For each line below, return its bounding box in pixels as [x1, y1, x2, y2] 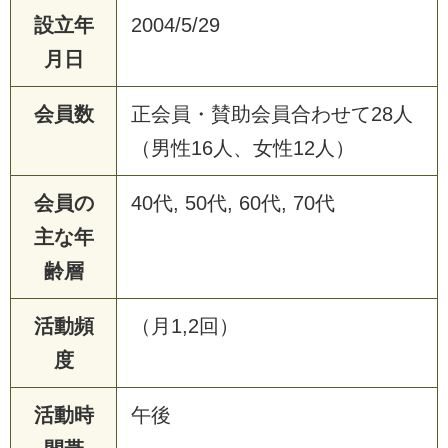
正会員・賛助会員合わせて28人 [131, 102, 413, 125]
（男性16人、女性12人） [131, 136, 355, 159]
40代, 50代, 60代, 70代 [131, 191, 335, 214]
